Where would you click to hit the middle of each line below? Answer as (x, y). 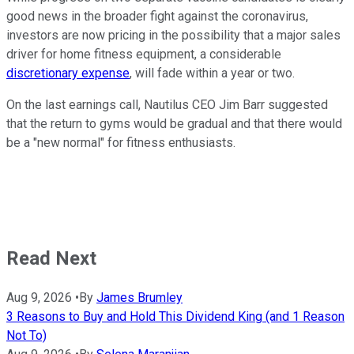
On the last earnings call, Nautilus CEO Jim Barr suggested (167, 105)
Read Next (51, 259)
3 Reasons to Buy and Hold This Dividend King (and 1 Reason (175, 317)
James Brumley (139, 298)
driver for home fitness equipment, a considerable (144, 55)
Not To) (26, 336)
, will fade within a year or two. (212, 73)
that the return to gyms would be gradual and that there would (174, 124)
